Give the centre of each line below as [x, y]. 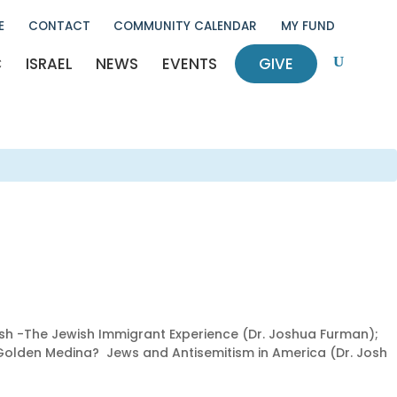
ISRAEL [49, 64]
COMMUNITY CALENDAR [186, 26]
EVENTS [190, 64]
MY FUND [308, 26]
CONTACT [59, 26]
